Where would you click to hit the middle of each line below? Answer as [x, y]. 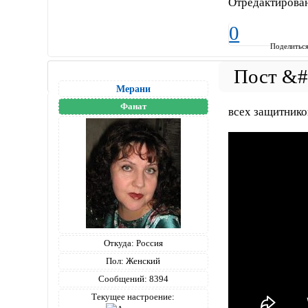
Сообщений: [122, 278]
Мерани [133, 88]
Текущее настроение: [133, 296]
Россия [148, 243]
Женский [142, 261]
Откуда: [119, 243]
